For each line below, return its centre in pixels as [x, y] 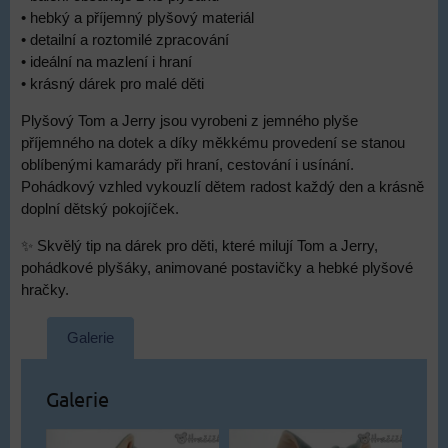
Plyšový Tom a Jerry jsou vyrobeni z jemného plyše [189, 121]
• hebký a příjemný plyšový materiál [137, 18]
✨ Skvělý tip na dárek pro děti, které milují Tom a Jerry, [199, 246]
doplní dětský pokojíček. [100, 209]
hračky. [45, 290]
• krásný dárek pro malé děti [112, 84]
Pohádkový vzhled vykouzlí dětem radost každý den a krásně [222, 187]
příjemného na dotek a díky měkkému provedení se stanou [213, 143]
